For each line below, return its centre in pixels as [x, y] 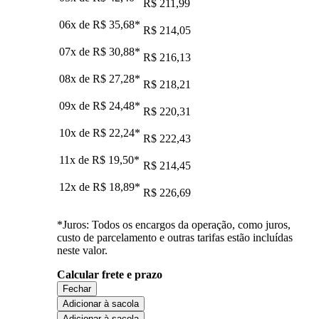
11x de [75, 159]
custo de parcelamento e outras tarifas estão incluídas [175, 237]
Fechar [77, 288]
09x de [76, 105]
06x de [76, 24]
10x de [76, 132]
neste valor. [82, 250]
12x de [76, 187]
